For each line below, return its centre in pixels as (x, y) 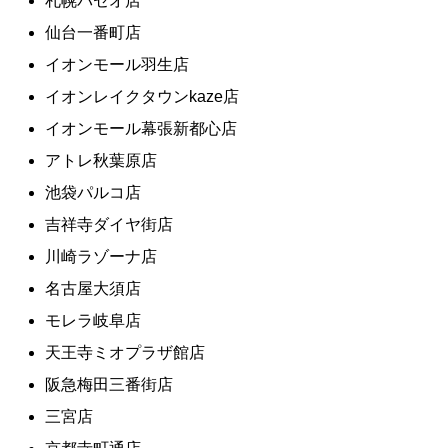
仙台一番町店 (93, 32)
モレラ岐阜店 (93, 320)
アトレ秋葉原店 (101, 160)
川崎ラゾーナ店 (101, 256)
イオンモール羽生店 (117, 64)
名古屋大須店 (93, 288)
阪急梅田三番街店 (109, 384)
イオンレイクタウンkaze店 (142, 96)
